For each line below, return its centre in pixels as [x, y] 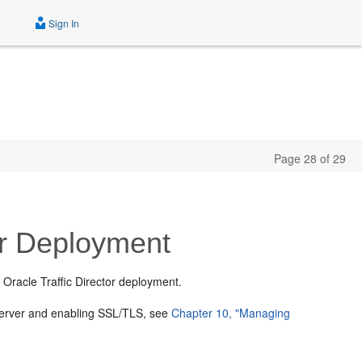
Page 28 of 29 [310, 158]
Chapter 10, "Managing [231, 313]
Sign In [63, 23]
